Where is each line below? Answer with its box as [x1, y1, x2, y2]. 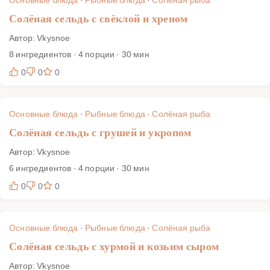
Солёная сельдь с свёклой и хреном [9, 12, 188, 25]
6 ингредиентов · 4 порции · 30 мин [9, 162, 149, 174]
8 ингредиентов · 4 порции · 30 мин [9, 48, 149, 60]
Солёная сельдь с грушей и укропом [9, 126, 192, 139]
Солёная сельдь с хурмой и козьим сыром [9, 240, 219, 253]
